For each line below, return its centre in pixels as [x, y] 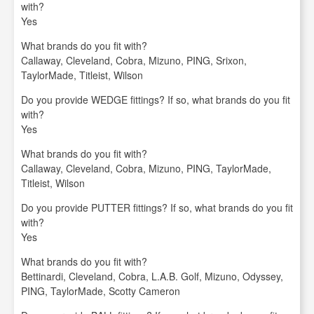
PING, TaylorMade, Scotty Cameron [101, 291]
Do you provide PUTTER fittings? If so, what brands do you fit [157, 207]
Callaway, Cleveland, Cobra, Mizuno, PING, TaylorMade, [146, 168]
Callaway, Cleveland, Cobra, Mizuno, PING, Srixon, [134, 60]
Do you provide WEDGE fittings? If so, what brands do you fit [156, 100]
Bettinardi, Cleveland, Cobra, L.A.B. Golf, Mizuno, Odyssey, [152, 276]
